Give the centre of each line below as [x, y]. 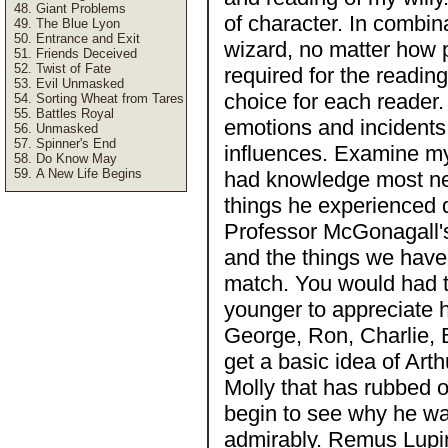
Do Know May [76, 158]
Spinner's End [76, 143]
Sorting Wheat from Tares [110, 98]
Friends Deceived [86, 53]
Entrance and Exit [88, 38]
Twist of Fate [73, 68]
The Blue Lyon [78, 23]
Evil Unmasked [80, 83]
